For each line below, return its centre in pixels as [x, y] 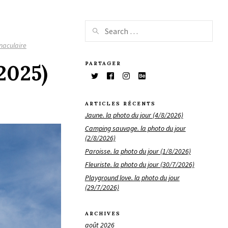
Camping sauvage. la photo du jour [135, 128]
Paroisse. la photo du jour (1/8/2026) [138, 151]
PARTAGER [103, 63]
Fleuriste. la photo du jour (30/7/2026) [139, 164]
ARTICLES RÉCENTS [120, 104]
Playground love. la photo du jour [132, 177]
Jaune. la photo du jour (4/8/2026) [134, 115]
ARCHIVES [103, 214]
